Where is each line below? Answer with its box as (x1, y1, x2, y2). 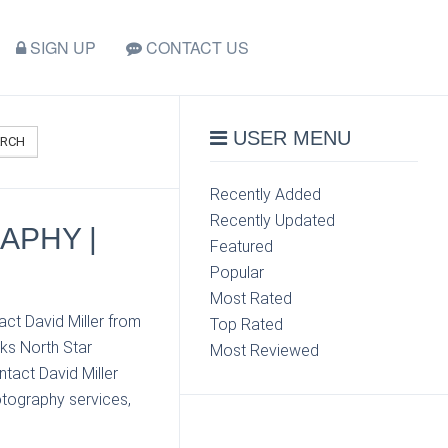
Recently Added (210, 185, 322, 204)
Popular (210, 263, 265, 282)
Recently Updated (210, 211, 336, 230)
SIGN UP (26, 36, 96, 59)
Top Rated (210, 315, 284, 334)
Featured (210, 237, 274, 256)
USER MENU (227, 127, 352, 149)
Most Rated (210, 289, 293, 308)
